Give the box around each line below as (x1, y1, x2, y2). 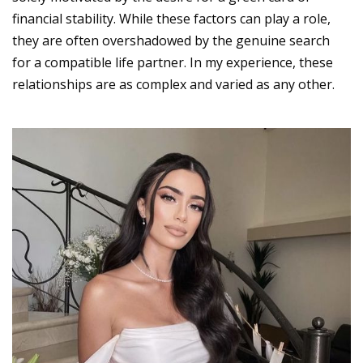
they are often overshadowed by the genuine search (12, 31, 330, 49)
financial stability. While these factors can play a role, (12, 9, 331, 28)
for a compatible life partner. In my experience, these (12, 53, 333, 71)
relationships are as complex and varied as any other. (12, 75, 335, 93)
